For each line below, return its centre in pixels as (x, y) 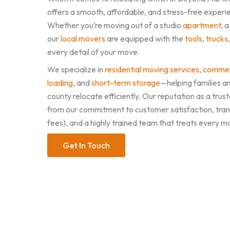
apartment (202, 25)
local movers (83, 39)
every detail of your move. (93, 52)
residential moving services (152, 69)
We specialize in (76, 69)
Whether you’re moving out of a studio (115, 25)
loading (60, 83)
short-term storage (126, 83)
